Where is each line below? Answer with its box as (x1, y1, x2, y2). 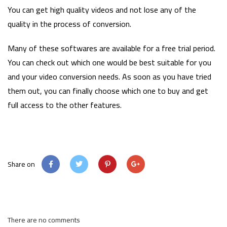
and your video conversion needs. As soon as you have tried (8, 68, 211, 84)
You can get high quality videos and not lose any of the (8, 2, 196, 17)
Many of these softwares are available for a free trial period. (8, 40, 215, 56)
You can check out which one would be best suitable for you (8, 54, 211, 70)
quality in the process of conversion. (8, 16, 131, 31)
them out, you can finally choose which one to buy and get (8, 83, 208, 98)
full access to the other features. (8, 97, 122, 112)
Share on (8, 157, 36, 171)
